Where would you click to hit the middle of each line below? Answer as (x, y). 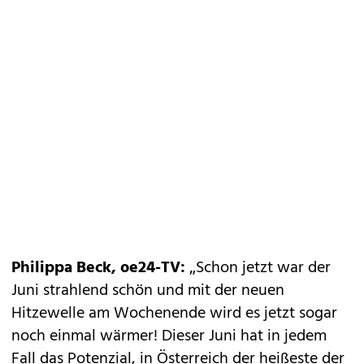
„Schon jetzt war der (258, 268)
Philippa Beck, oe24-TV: (98, 268)
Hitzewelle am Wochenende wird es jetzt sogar (174, 314)
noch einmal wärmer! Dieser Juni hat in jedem (169, 336)
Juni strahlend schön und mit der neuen (148, 291)
